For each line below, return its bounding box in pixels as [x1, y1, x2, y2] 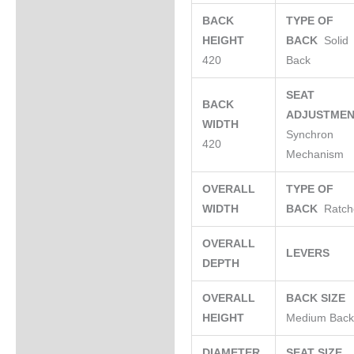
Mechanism [286, 148, 345, 160]
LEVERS [286, 247, 333, 259]
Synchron [286, 128, 334, 141]
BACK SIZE [286, 292, 349, 304]
